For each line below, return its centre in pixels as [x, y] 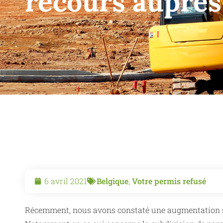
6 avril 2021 [66, 181]
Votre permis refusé [169, 181]
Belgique [112, 181]
